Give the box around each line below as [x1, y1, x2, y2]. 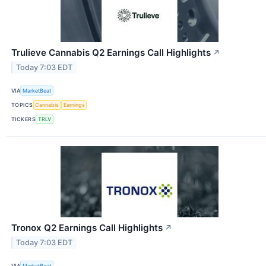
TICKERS [11, 116, 36, 123]
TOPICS [11, 102, 33, 109]
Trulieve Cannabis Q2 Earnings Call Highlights [11, 47, 211, 59]
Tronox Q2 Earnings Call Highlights [11, 221, 163, 233]
